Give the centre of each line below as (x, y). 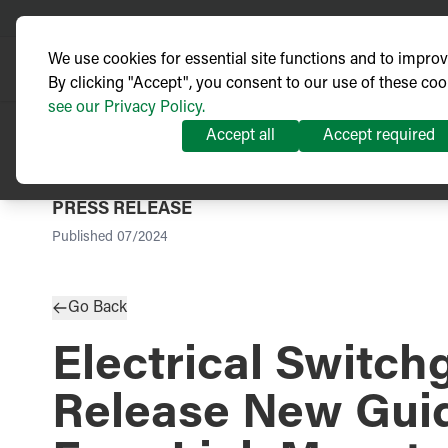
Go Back (97, 308)
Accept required (379, 136)
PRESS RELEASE (122, 210)
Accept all (240, 136)
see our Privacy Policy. (126, 108)
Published (82, 238)
